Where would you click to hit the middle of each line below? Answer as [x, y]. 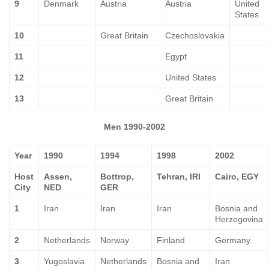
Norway [115, 240]
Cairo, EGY [237, 177]
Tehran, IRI [179, 177]
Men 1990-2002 [134, 127]
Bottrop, [117, 177]
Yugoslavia [64, 261]
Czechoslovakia [195, 35]
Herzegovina [239, 219]
